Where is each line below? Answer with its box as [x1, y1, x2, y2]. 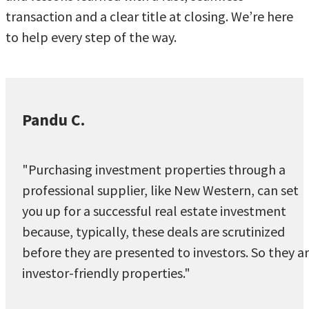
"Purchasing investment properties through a [22, 160, 286, 178]
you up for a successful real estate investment [22, 201, 286, 219]
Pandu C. [22, 110, 85, 130]
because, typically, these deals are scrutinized [22, 222, 285, 240]
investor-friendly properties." [22, 263, 190, 281]
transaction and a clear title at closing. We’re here [6, 7, 293, 25]
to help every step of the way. [6, 28, 177, 46]
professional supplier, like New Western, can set [22, 181, 299, 199]
